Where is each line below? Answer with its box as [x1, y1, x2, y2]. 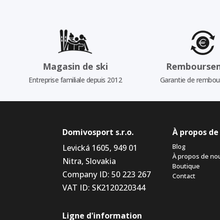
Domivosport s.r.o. [62, 127, 134, 138]
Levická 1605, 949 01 [62, 142, 137, 154]
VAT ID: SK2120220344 [62, 182, 145, 193]
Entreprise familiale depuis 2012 [28, 75, 122, 85]
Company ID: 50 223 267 [62, 169, 151, 180]
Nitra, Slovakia [62, 156, 116, 167]
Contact [172, 171, 195, 181]
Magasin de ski [42, 60, 108, 73]
